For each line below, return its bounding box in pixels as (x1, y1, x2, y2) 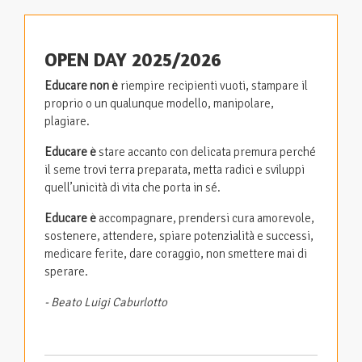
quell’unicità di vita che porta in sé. (44, 180, 221, 196)
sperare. (44, 264, 88, 280)
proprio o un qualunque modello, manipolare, (44, 96, 274, 112)
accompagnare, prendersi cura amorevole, (99, 211, 314, 226)
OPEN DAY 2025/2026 (44, 48, 221, 71)
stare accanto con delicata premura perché (99, 145, 316, 160)
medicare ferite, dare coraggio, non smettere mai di (44, 246, 307, 262)
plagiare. (44, 114, 90, 129)
